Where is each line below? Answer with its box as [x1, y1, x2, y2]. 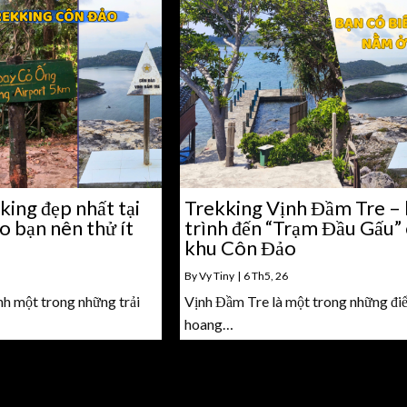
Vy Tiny [199, 268, 235, 283]
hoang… [184, 314, 234, 333]
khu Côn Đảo [184, 234, 297, 260]
